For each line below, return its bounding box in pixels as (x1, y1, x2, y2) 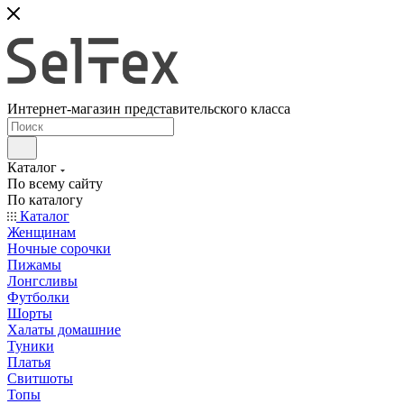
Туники (7, 338, 54, 353)
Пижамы (7, 257, 61, 272)
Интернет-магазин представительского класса (7, 101, 290, 116)
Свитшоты (7, 371, 73, 386)
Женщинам (7, 225, 76, 240)
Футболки (7, 289, 69, 305)
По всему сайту (7, 176, 103, 191)
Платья (7, 354, 50, 370)
